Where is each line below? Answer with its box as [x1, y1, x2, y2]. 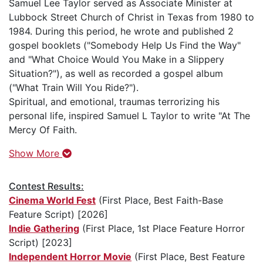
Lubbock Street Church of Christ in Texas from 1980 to [9, 11, 254, 23]
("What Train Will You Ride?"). [9, 81, 139, 93]
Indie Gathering [9, 222, 79, 234]
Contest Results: [9, 180, 84, 192]
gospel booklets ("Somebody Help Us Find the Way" [9, 39, 241, 51]
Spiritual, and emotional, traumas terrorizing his [9, 95, 220, 107]
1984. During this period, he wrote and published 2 [9, 25, 234, 37]
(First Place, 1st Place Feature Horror [79, 222, 245, 234]
